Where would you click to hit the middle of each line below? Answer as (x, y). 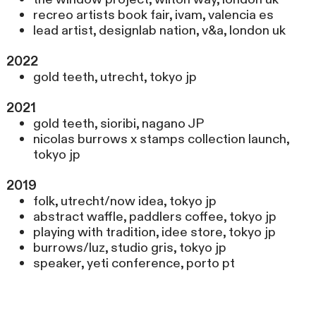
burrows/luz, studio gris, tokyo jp (129, 248)
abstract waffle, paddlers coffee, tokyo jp (154, 217)
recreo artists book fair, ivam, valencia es (153, 16)
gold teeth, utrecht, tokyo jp (115, 78)
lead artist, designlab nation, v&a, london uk (159, 31)
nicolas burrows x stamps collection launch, (161, 140)
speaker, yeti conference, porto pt (134, 264)
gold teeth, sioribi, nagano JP (118, 124)
